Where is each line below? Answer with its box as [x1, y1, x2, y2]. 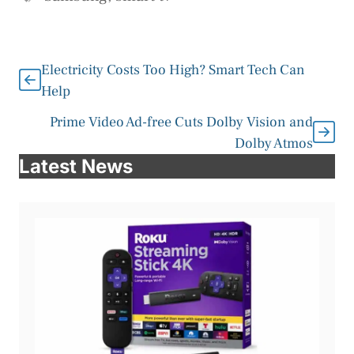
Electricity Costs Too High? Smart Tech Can [41, 61, 305, 80]
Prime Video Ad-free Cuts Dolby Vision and [50, 113, 313, 132]
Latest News [19, 155, 133, 179]
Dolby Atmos [235, 134, 313, 153]
